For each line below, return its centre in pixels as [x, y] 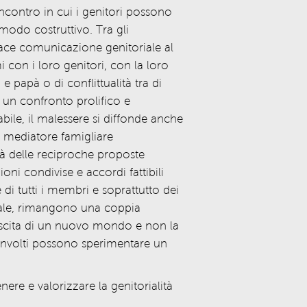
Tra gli [112, 30]
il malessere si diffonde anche [105, 119]
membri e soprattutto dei [111, 190]
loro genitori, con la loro [101, 65]
